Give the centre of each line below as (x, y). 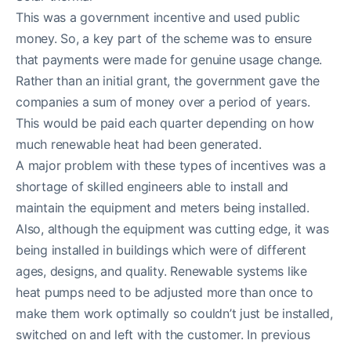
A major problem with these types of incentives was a (171, 165)
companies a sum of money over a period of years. (163, 101)
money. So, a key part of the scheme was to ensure (164, 38)
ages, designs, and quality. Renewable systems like (162, 271)
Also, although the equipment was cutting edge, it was (172, 228)
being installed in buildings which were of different (161, 250)
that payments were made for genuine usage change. (169, 59)
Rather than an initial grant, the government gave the (168, 80)
